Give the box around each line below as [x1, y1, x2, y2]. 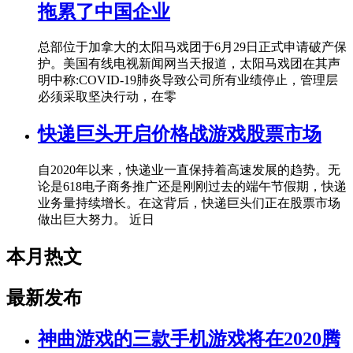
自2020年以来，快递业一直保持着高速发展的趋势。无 [38, 163, 340, 177]
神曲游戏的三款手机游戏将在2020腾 [38, 329, 340, 349]
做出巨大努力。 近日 [38, 213, 154, 227]
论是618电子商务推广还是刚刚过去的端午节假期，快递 [38, 180, 347, 194]
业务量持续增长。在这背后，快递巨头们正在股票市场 [38, 196, 340, 210]
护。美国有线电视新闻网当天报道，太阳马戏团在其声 [38, 57, 340, 71]
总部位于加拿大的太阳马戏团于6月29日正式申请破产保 [38, 40, 347, 54]
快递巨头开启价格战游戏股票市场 [38, 124, 321, 145]
